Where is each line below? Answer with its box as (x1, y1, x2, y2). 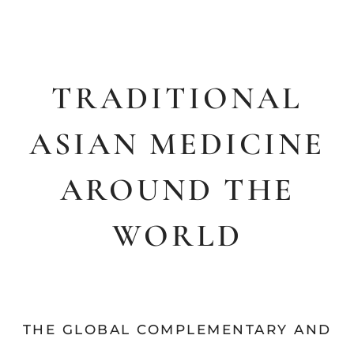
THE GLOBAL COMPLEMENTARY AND (22, 322, 332, 338)
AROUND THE (59, 171, 295, 209)
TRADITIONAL (51, 79, 303, 118)
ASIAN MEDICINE (29, 125, 325, 164)
